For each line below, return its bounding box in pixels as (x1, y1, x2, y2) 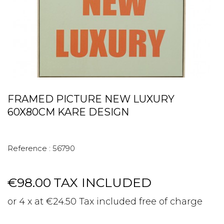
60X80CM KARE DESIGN (7, 106, 129, 118)
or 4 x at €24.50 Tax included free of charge (7, 196, 202, 207)
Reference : (7, 143, 50, 153)
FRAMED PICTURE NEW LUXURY (7, 93, 174, 105)
